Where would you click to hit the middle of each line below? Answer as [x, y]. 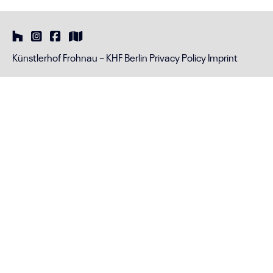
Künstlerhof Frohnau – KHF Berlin [80, 57]
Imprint [223, 57]
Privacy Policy [178, 57]
